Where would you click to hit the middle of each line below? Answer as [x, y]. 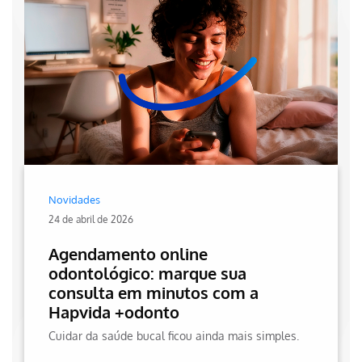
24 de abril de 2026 [91, 219]
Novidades [74, 199]
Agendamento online [128, 253]
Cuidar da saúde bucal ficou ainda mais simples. [174, 335]
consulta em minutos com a [154, 292]
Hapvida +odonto [114, 311]
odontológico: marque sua [147, 273]
